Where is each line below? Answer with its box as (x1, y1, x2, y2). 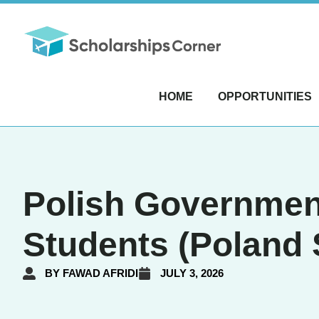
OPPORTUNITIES (218, 90, 312, 103)
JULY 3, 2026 (160, 267, 224, 280)
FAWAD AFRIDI (60, 267, 138, 280)
